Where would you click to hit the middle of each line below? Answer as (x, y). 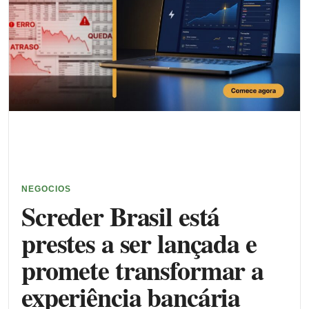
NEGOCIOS (46, 189)
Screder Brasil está (121, 216)
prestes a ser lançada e (139, 243)
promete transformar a (143, 270)
